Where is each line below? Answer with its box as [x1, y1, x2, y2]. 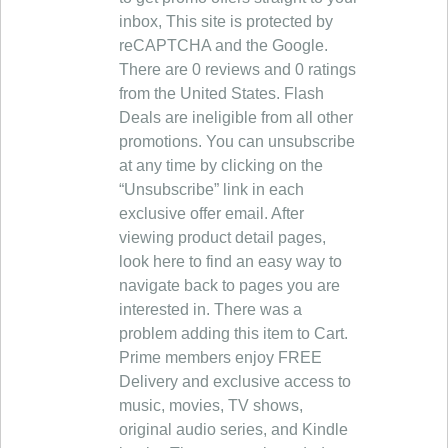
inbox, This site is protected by [119, 13, 333, 30]
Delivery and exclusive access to [119, 373, 351, 390]
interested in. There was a [119, 301, 302, 318]
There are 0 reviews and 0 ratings [119, 61, 356, 78]
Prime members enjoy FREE [119, 349, 322, 366]
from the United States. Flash [119, 85, 324, 102]
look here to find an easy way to [119, 253, 342, 270]
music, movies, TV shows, [119, 397, 303, 414]
